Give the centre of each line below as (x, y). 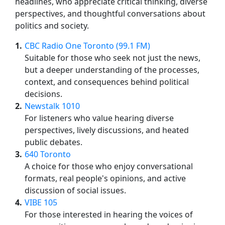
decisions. (43, 94)
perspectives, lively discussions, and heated (107, 130)
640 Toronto (48, 154)
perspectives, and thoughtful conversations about (110, 13)
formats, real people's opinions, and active (105, 178)
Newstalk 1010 (52, 106)
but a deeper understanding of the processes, (112, 70)
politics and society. (52, 25)
